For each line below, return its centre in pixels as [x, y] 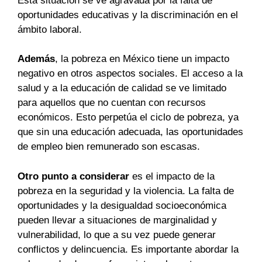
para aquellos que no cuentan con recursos [112, 103]
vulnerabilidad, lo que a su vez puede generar [117, 235]
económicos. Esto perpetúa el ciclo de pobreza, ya [128, 117]
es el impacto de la [172, 176]
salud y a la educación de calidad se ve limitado [122, 88]
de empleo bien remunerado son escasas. [109, 146]
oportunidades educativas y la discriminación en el [128, 15]
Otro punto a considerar [73, 176]
